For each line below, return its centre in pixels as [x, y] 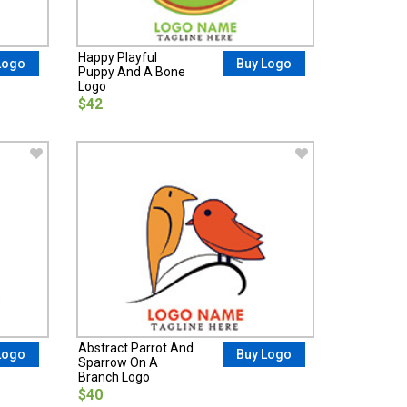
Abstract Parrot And [135, 347]
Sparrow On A [118, 362]
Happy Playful [117, 57]
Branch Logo [114, 377]
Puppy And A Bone [131, 71]
